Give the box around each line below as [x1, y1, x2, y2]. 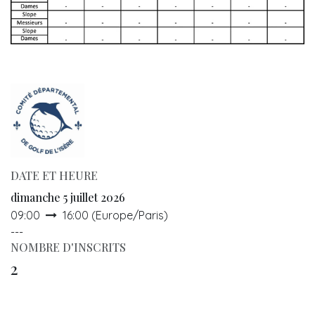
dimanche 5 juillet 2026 [11, 189, 125, 205]
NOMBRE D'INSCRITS [11, 239, 126, 255]
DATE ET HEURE [11, 167, 98, 183]
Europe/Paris [96, 207, 164, 222]
